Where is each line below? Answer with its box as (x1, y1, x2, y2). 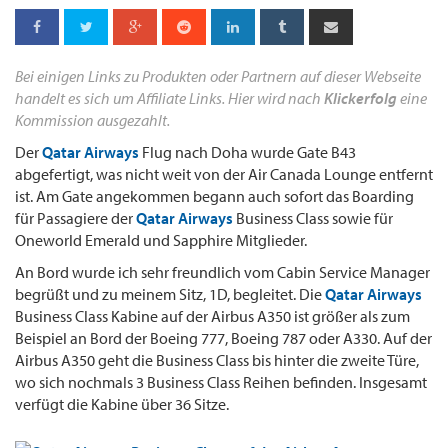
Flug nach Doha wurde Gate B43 (139, 142, 356, 163)
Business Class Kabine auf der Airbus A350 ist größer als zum (15, 306, 410, 327)
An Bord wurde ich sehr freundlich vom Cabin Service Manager (15, 262, 430, 283)
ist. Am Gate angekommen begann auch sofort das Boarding (15, 186, 414, 207)
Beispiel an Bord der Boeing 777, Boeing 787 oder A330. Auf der (15, 328, 432, 349)
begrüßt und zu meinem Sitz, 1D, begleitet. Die (15, 284, 325, 305)
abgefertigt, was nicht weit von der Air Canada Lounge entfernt (15, 164, 433, 185)
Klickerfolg (324, 88, 397, 109)
